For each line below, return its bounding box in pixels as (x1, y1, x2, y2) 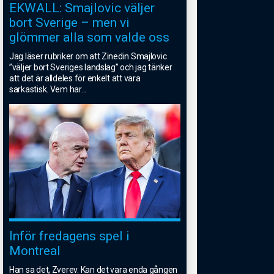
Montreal (9, 243, 61, 258)
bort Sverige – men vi (9, 15, 130, 31)
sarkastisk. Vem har (9, 84, 81, 95)
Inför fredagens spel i (9, 228, 130, 243)
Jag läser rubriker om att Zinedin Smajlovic (9, 51, 167, 62)
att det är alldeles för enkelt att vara (9, 73, 141, 84)
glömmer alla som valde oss (9, 30, 169, 45)
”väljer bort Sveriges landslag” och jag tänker (9, 62, 172, 73)
